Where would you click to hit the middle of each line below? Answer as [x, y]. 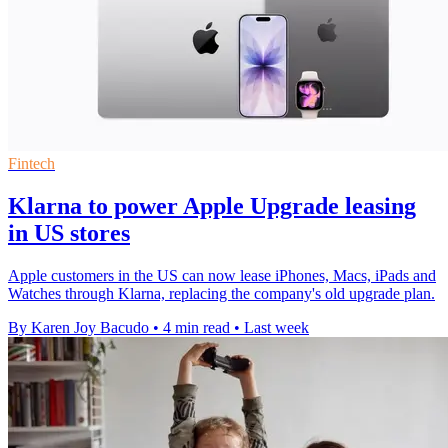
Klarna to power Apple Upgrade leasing [212, 206]
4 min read [196, 328]
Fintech [31, 164]
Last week [276, 328]
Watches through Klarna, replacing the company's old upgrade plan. [221, 294]
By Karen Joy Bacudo [78, 328]
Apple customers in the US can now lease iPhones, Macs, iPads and [222, 276]
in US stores [69, 233]
